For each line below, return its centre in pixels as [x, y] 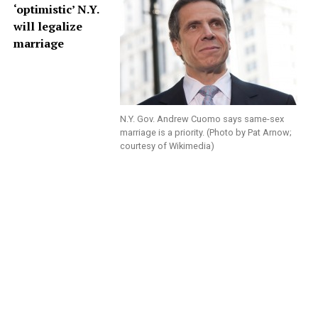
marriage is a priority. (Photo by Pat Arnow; [206, 132]
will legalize [48, 26]
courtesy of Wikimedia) [168, 146]
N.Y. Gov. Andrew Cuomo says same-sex [202, 119]
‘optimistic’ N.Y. [56, 9]
